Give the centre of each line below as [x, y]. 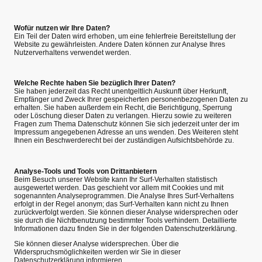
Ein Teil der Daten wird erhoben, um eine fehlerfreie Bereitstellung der [125, 36]
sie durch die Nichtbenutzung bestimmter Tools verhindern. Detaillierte [125, 220]
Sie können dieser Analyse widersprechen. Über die [96, 244]
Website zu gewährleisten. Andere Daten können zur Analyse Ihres [120, 44]
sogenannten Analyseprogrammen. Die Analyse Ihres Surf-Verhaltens [124, 196]
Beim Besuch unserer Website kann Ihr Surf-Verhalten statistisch [116, 179]
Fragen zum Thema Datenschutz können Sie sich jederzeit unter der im [127, 124]
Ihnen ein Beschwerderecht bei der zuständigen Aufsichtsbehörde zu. [124, 141]
